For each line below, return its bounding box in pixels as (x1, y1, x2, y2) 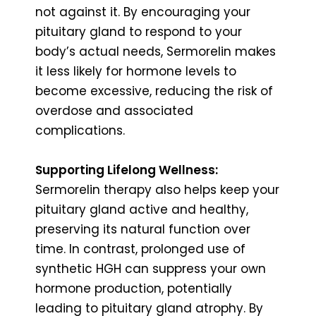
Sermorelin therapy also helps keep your (35, 181, 279, 198)
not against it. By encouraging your (35, 3, 250, 20)
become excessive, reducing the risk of (35, 82, 273, 99)
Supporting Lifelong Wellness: (35, 161, 218, 178)
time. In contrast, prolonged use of (35, 240, 245, 257)
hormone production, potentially (35, 279, 232, 297)
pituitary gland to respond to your (35, 23, 242, 40)
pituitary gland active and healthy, (35, 200, 248, 218)
